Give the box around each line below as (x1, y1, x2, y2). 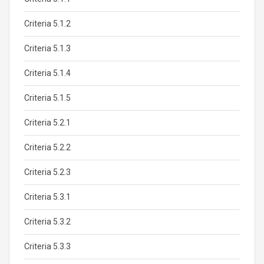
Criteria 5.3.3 (24, 242, 71, 251)
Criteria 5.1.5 (24, 93, 71, 103)
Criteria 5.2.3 (24, 167, 71, 177)
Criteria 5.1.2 (24, 19, 71, 28)
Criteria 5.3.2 (24, 217, 71, 226)
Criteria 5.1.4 (24, 68, 71, 78)
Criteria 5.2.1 (24, 118, 71, 127)
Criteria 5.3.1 (24, 192, 71, 202)
